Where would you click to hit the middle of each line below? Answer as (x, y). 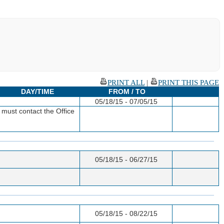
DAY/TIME (37, 91)
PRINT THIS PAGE (188, 82)
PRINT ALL (126, 82)
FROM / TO (127, 91)
